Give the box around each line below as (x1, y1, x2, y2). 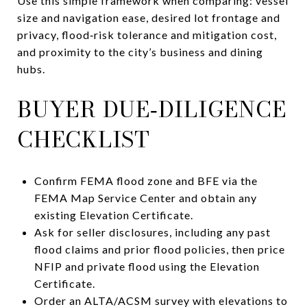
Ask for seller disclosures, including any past (34, 225, 271, 238)
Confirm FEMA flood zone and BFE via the (34, 173, 258, 187)
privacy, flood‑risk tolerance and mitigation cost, (17, 27, 277, 41)
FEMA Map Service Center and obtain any (34, 191, 257, 204)
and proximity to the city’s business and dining (17, 45, 263, 58)
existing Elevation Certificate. (34, 208, 193, 221)
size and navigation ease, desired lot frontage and (17, 10, 280, 24)
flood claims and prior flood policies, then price (34, 242, 285, 256)
